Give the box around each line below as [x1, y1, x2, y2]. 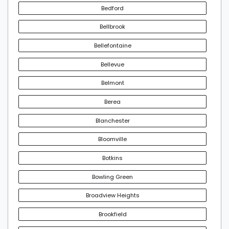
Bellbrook [100, 22, 125, 31]
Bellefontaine [94, 41, 131, 50]
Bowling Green [92, 172, 133, 181]
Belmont [101, 79, 124, 87]
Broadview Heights [85, 191, 140, 200]
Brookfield [98, 210, 127, 218]
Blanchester [95, 116, 130, 125]
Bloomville [98, 135, 127, 144]
